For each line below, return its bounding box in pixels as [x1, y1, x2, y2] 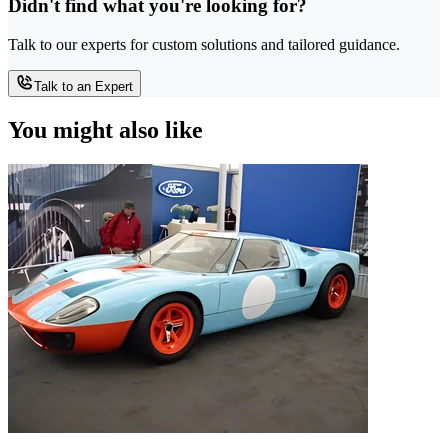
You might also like [8, 116, 203, 143]
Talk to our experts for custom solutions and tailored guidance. [8, 36, 400, 54]
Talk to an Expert [34, 79, 133, 95]
